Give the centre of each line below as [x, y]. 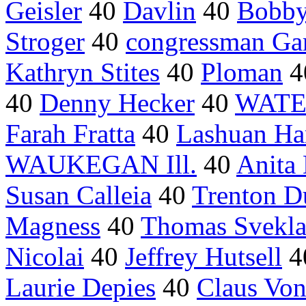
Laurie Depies [81, 288]
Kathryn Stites [83, 72]
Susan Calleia [79, 195]
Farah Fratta [70, 134]
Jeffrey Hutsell [204, 257]
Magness [53, 226]
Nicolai [45, 257]
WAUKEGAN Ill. [101, 165]
